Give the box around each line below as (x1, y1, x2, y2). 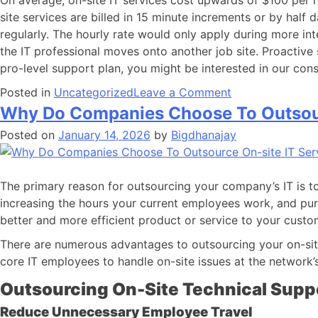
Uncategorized (54, 85, 133, 99)
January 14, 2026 (58, 128, 150, 142)
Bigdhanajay (171, 128, 236, 142)
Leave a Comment (133, 85, 231, 99)
